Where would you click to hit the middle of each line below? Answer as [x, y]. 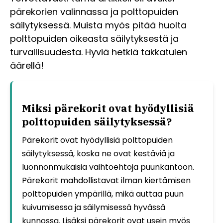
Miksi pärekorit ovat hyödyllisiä [108, 108]
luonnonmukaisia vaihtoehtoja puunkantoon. [108, 167]
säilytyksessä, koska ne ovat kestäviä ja [98, 153]
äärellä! [27, 65]
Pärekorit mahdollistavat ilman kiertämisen [106, 180]
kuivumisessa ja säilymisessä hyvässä [94, 207]
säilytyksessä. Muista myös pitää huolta [98, 25]
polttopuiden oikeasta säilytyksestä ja [94, 38]
